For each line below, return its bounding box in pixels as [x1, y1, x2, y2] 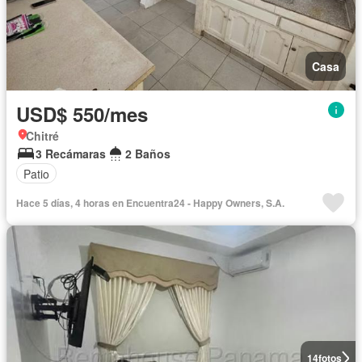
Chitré [26, 128, 59, 145]
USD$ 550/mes [16, 100, 148, 128]
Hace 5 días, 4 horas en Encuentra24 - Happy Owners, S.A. [16, 196, 284, 211]
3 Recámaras [36, 145, 106, 162]
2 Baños [125, 145, 170, 162]
